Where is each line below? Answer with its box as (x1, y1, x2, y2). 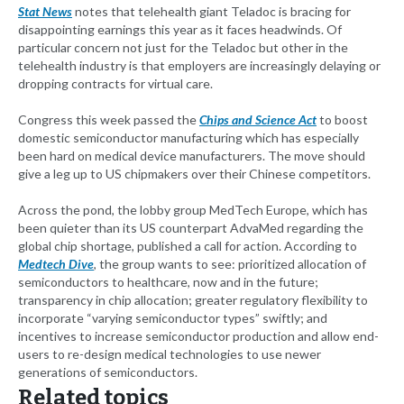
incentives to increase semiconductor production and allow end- (18, 328, 379, 344)
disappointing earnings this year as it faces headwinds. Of (18, 22, 342, 38)
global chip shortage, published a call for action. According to (18, 238, 357, 254)
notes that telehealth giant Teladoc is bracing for (72, 4, 351, 20)
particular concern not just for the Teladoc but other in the (18, 40, 348, 56)
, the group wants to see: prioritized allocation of (94, 256, 366, 272)
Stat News (18, 4, 72, 20)
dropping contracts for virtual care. (18, 76, 213, 92)
